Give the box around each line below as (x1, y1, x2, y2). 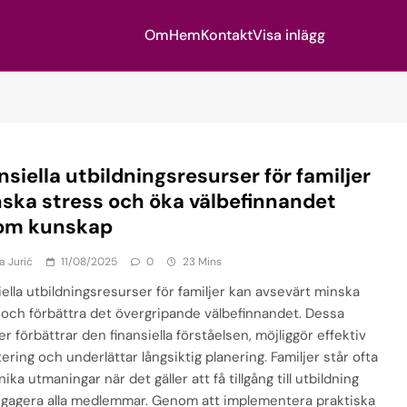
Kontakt (200, 25, 253, 45)
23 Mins (183, 254, 223, 269)
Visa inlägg (252, 25, 325, 45)
